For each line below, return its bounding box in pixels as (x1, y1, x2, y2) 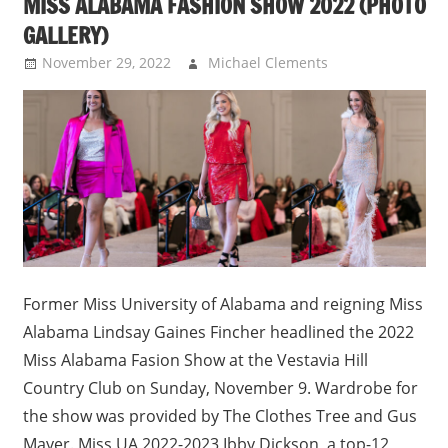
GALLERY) (22, 19, 108, 51)
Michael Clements (207, 52, 328, 72)
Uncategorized (341, 76, 439, 96)
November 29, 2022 (41, 52, 171, 72)
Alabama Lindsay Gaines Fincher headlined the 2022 (22, 320, 414, 343)
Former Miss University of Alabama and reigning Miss (22, 292, 423, 315)
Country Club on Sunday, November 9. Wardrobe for (22, 376, 418, 399)
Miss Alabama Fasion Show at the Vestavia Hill (22, 348, 368, 371)
